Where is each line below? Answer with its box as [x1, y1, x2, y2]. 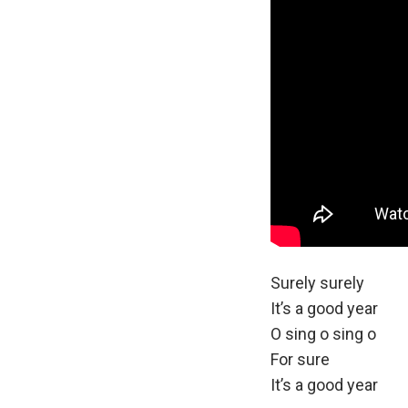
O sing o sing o [270, 323, 376, 343]
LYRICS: [270, 230, 329, 250]
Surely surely [270, 272, 364, 292]
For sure [270, 349, 330, 369]
